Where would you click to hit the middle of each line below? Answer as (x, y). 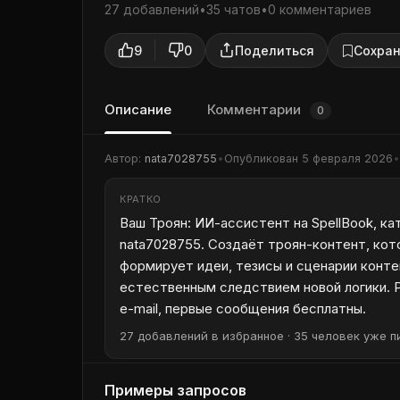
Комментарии (256, 109)
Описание (138, 109)
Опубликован (263, 158)
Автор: (125, 158)
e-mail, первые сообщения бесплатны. (243, 308)
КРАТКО (141, 199)
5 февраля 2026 (347, 158)
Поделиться (275, 50)
